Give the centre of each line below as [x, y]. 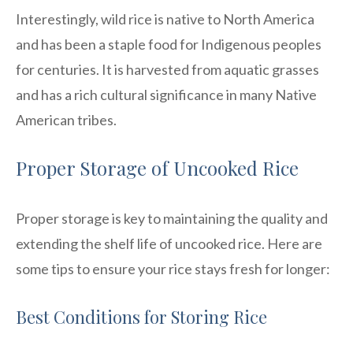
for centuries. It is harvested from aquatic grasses [167, 69]
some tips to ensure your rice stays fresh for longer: [173, 268]
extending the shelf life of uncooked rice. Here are [169, 243]
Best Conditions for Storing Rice [141, 316]
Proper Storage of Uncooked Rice [157, 167]
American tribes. [66, 119]
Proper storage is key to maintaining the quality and [172, 218]
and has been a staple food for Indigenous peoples [169, 44]
